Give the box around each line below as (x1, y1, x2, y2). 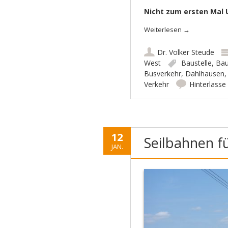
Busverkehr (144, 69, 181, 79)
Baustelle (181, 58, 212, 68)
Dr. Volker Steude (157, 47, 214, 58)
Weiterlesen (144, 25, 183, 35)
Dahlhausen (185, 69, 224, 79)
